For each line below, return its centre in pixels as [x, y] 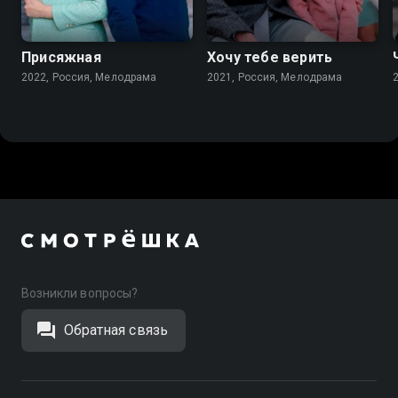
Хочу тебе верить [270, 58]
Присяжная [61, 58]
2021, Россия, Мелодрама [275, 78]
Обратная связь [116, 330]
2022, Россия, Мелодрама [89, 78]
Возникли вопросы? [80, 294]
